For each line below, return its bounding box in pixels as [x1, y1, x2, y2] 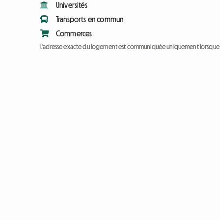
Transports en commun [56, 15, 124, 24]
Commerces [56, 29, 92, 38]
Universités [56, 1, 87, 9]
